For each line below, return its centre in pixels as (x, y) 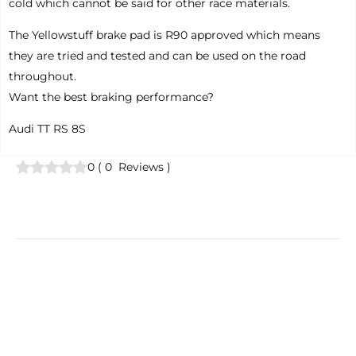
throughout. (43, 77)
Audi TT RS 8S (47, 129)
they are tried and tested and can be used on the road (157, 56)
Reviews (139, 167)
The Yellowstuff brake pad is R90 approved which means (164, 35)
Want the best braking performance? (113, 97)
